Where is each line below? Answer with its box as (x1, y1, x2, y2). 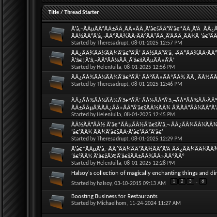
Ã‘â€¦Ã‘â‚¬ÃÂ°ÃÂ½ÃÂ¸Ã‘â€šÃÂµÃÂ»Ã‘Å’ (71, 57, 174, 63)
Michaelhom (97, 200, 126, 206)
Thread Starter (64, 9, 99, 15)
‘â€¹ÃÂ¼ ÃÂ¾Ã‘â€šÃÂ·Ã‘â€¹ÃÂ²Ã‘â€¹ (71, 128, 163, 135)
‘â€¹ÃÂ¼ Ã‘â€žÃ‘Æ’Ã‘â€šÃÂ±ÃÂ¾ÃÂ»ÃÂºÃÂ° (71, 153, 184, 159)
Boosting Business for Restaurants (71, 193, 157, 200)
